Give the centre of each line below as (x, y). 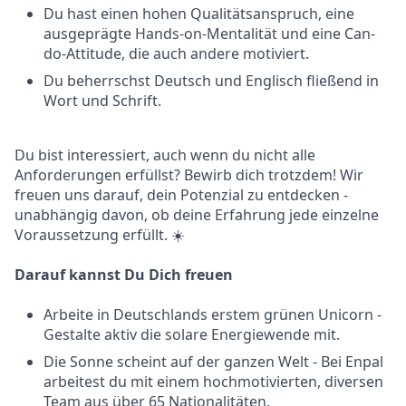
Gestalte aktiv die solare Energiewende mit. (192, 334)
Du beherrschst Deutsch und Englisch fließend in (211, 81)
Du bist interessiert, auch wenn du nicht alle (165, 155)
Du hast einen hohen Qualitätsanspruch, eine (199, 14)
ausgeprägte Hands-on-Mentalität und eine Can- (209, 34)
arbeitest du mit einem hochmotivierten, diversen (213, 382)
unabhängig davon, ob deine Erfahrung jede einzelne (197, 215)
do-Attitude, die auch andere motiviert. (176, 53)
